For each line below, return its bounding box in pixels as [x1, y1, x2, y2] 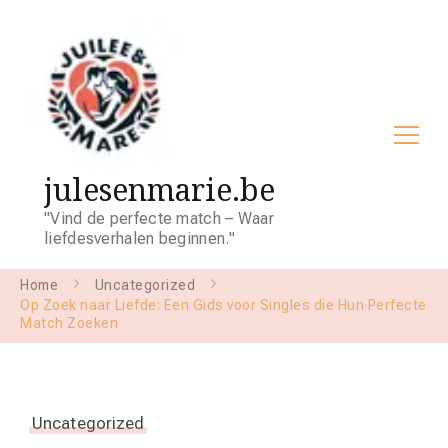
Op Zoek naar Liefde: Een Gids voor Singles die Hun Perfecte [20, 297, 427, 313]
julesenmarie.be [44, 169, 275, 210]
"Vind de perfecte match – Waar [44, 209, 275, 228]
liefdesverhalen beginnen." [44, 229, 235, 248]
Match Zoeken [20, 315, 118, 331]
